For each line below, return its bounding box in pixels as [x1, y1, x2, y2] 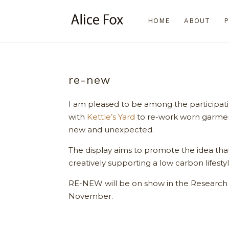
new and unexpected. [68, 125, 154, 135]
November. [68, 191, 113, 201]
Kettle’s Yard [87, 112, 135, 122]
